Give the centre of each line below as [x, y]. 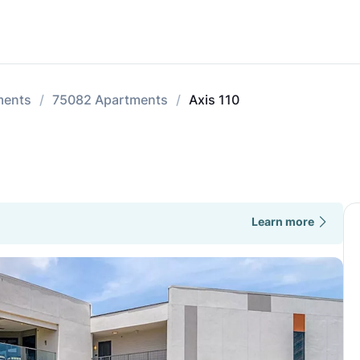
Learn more [282, 221]
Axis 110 [214, 100]
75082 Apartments [110, 100]
